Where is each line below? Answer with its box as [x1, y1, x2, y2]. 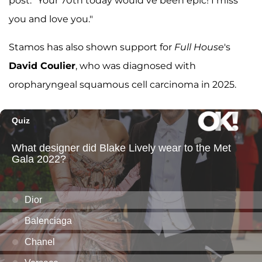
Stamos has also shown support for [9, 42, 174, 53]
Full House [174, 42, 224, 53]
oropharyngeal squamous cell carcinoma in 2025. [9, 79, 236, 91]
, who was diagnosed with [75, 60, 196, 72]
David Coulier [9, 60, 75, 72]
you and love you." [9, 13, 93, 25]
